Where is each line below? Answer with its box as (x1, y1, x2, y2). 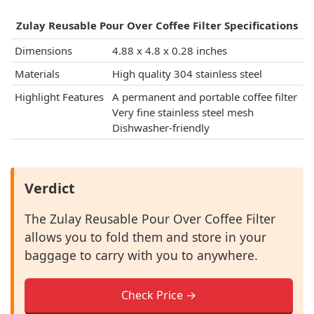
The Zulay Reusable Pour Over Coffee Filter (25, 210, 275, 228)
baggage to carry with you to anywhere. (25, 247, 258, 264)
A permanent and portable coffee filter (112, 90, 297, 104)
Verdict (25, 179, 75, 198)
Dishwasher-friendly (112, 121, 210, 135)
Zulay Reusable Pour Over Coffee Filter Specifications (16, 18, 298, 33)
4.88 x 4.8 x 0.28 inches (112, 43, 227, 58)
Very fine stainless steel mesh (112, 105, 254, 120)
